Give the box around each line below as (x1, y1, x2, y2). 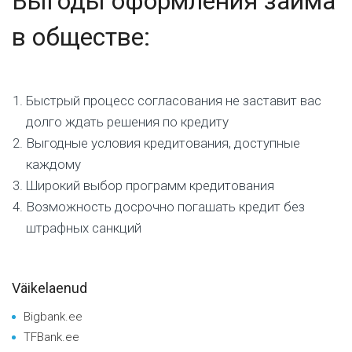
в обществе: (12, 21, 150, 52)
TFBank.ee (24, 329, 79, 344)
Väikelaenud (12, 279, 87, 296)
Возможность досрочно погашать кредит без (26, 198, 305, 214)
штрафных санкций (26, 219, 141, 236)
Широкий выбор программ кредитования (26, 177, 274, 193)
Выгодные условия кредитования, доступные (26, 134, 300, 151)
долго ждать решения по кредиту (26, 113, 229, 130)
